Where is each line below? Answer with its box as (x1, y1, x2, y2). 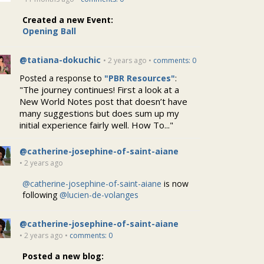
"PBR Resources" (104, 72, 176, 84)
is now (161, 178, 189, 189)
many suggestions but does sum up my (19, 107, 180, 119)
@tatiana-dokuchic (19, 54, 101, 65)
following (22, 189, 60, 200)
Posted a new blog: (22, 250, 104, 262)
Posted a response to (19, 72, 103, 84)
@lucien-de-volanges (60, 189, 139, 200)
